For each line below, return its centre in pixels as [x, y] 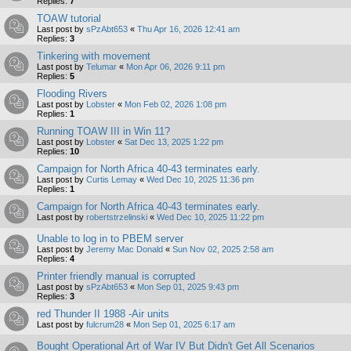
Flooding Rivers [72, 93]
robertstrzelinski [117, 217]
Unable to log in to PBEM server [110, 238]
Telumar [101, 66]
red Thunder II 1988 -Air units [103, 313]
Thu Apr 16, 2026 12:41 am [188, 29]
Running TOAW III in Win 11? [103, 131]
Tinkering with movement [94, 56]
